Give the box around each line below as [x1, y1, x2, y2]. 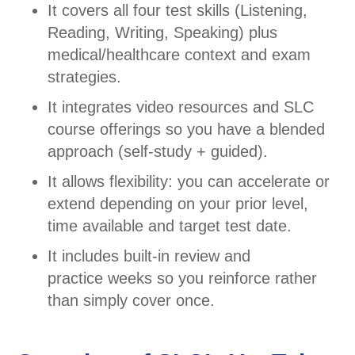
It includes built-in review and [48, 246, 250, 265]
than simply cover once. [48, 291, 215, 309]
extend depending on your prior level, [48, 194, 308, 212]
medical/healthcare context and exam [48, 45, 311, 63]
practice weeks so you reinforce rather [48, 269, 317, 287]
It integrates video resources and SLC [48, 97, 314, 116]
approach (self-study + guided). [48, 142, 268, 160]
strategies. [48, 67, 121, 86]
